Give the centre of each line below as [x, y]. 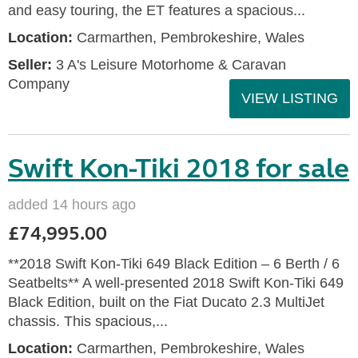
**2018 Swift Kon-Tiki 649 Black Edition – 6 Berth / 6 [174, 264]
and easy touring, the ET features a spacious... [157, 10]
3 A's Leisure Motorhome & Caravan [169, 65]
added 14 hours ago [72, 205]
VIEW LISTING [290, 98]
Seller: [30, 65]
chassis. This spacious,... [88, 321]
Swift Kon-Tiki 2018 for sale [179, 169]
